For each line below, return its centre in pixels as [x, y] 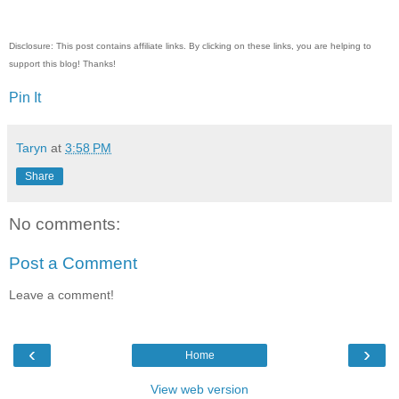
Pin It [25, 98]
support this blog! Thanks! [64, 64]
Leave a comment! [61, 295]
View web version [199, 389]
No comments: [65, 224]
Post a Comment [73, 264]
